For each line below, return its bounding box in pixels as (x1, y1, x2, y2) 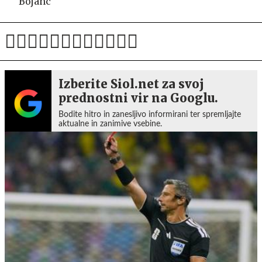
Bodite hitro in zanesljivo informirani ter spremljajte (58, 110, 241, 119)
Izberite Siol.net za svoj (58, 76, 204, 91)
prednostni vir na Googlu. (58, 90, 218, 105)
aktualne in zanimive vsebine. (58, 119, 162, 128)
